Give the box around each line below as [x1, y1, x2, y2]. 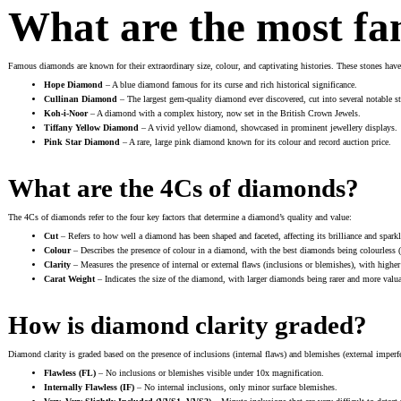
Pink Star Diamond [44, 137, 120, 148]
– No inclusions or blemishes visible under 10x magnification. [96, 368, 324, 379]
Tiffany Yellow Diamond [44, 123, 139, 133]
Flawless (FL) [44, 368, 96, 379]
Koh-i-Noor [44, 108, 88, 119]
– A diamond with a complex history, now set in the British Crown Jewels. [88, 108, 361, 119]
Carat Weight [44, 274, 95, 285]
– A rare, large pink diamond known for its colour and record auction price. [120, 137, 391, 148]
